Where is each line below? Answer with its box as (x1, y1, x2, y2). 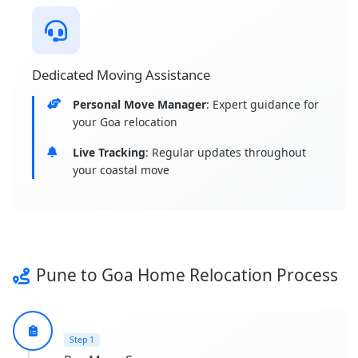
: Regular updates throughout (145, 145, 306, 161)
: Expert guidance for (206, 97, 319, 113)
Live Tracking (73, 145, 145, 161)
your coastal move (73, 162, 169, 178)
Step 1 (69, 334, 94, 346)
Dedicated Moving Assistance (32, 66, 210, 85)
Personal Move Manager (73, 97, 206, 113)
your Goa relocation (73, 114, 177, 130)
